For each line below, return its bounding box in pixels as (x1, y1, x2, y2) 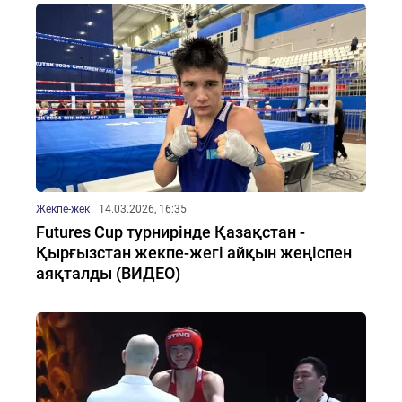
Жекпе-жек (36, 203, 90, 215)
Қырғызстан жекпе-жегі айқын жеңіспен (36, 243, 352, 262)
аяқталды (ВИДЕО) (36, 264, 180, 283)
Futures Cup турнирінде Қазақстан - (36, 223, 305, 241)
